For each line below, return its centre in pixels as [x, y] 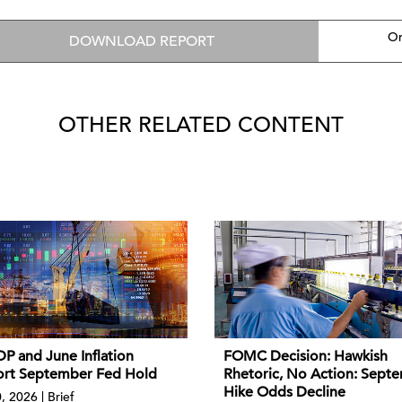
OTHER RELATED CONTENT [201, 125]
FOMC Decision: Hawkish [306, 357]
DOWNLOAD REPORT [142, 41]
